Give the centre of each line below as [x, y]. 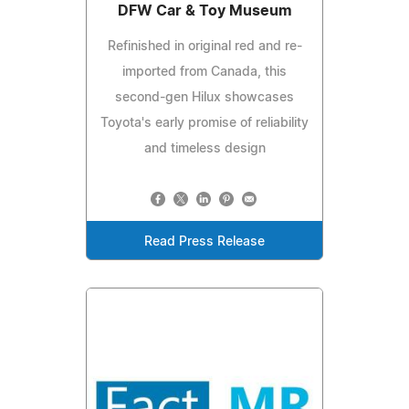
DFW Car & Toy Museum [204, 11]
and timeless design [204, 149]
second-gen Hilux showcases [204, 98]
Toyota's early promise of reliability [204, 124]
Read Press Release [204, 242]
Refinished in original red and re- [204, 47]
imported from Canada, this [204, 73]
